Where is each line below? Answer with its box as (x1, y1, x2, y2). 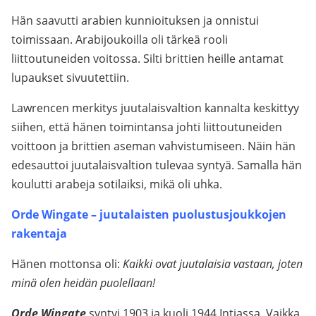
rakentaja (11, 226, 67, 241)
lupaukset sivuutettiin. (11, 70, 129, 85)
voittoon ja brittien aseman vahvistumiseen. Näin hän (11, 138, 296, 154)
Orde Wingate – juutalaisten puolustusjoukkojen (11, 207, 286, 222)
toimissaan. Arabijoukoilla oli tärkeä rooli (11, 32, 228, 47)
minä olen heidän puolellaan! (11, 275, 155, 291)
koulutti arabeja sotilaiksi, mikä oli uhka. (11, 176, 222, 192)
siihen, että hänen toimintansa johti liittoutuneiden (11, 119, 282, 135)
